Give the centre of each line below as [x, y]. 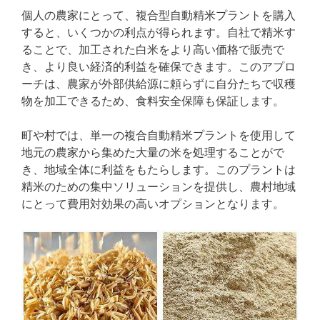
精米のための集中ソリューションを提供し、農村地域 [159, 187]
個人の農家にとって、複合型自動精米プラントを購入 [159, 16]
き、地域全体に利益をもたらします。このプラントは [159, 170]
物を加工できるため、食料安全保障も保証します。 [153, 101]
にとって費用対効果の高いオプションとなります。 [153, 204]
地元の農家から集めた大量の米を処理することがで [153, 153]
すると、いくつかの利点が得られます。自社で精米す [159, 33]
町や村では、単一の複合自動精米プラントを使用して [159, 136]
